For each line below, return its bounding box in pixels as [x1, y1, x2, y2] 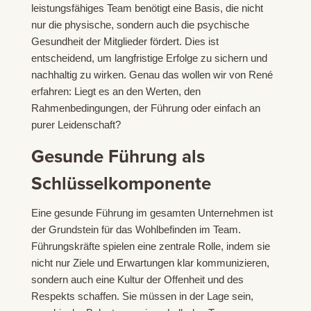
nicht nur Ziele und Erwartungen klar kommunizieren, [31, 257, 269, 269]
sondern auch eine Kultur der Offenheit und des [31, 274, 244, 286]
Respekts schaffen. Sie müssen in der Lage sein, [31, 290, 253, 303]
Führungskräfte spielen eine [31, 240, 159, 253]
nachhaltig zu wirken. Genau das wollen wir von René [31, 69, 273, 81]
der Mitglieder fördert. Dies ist [83, 35, 219, 48]
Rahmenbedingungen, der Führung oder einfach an [31, 102, 260, 115]
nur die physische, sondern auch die [31, 19, 197, 31]
